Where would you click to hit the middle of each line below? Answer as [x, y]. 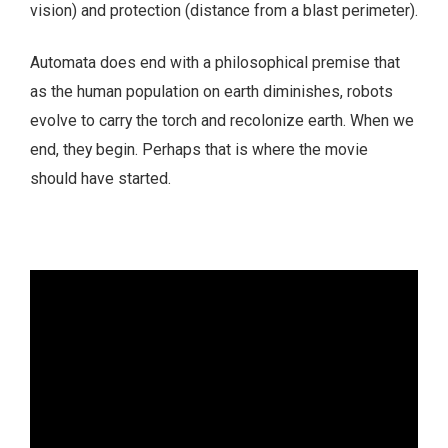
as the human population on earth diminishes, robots [211, 92]
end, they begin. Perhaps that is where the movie [199, 150]
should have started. [100, 179]
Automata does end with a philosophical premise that [215, 63]
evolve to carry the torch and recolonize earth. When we [222, 121]
